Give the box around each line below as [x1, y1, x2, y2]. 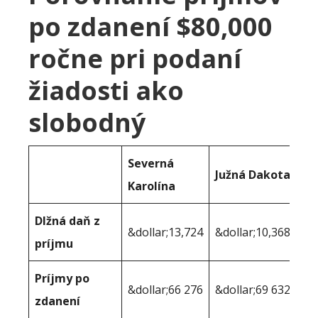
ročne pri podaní [28, 41, 241, 77]
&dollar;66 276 [128, 282, 203, 298]
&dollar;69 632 [215, 282, 290, 298]
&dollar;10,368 [215, 224, 290, 241]
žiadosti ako [28, 73, 184, 109]
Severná [128, 155, 174, 172]
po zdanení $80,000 [28, 9, 273, 45]
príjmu [35, 236, 73, 252]
